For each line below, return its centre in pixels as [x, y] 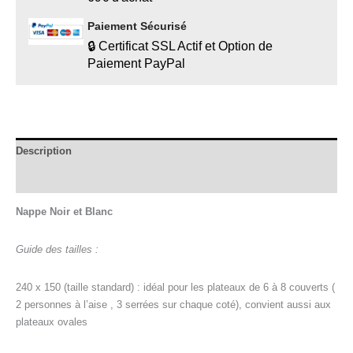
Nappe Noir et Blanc [64, 211]
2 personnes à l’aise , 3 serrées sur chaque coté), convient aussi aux [173, 304]
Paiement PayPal [136, 63]
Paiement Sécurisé [137, 26]
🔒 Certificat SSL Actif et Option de [180, 46]
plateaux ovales [52, 321]
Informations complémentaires [91, 179]
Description [44, 151]
